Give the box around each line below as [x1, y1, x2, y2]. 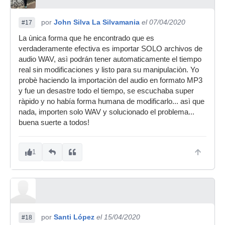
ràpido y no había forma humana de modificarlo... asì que [19, 97, 204, 105]
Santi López [54, 213, 94, 221]
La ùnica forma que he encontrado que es [19, 34, 154, 42]
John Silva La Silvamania [54, 18, 140, 26]
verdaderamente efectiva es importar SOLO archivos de [19, 45, 202, 53]
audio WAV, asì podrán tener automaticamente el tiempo [19, 55, 201, 63]
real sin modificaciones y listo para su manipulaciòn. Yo [19, 66, 199, 74]
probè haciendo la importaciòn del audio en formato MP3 [19, 76, 202, 84]
